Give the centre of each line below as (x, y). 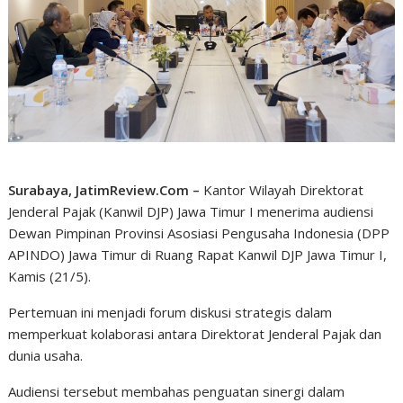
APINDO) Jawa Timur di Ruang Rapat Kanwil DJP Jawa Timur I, (198, 254)
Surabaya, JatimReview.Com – (104, 189)
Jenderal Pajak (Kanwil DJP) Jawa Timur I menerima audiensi (191, 211)
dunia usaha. (46, 355)
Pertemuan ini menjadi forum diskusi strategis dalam (170, 312)
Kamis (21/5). (50, 276)
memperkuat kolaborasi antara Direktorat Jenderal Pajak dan (195, 333)
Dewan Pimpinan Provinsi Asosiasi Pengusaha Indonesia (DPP (199, 233)
